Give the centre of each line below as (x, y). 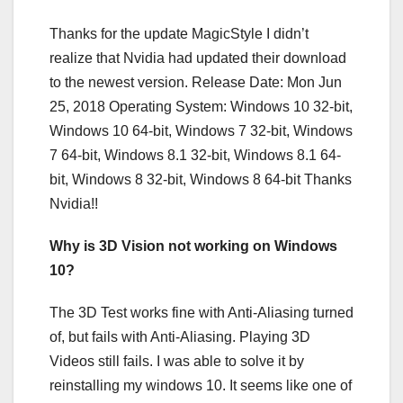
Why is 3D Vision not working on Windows (193, 246)
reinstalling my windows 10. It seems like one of (201, 385)
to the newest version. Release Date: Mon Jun (196, 82)
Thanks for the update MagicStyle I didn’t (179, 33)
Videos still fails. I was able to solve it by (177, 361)
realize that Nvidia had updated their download (198, 58)
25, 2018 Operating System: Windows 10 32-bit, (201, 106)
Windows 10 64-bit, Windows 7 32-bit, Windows (201, 130)
